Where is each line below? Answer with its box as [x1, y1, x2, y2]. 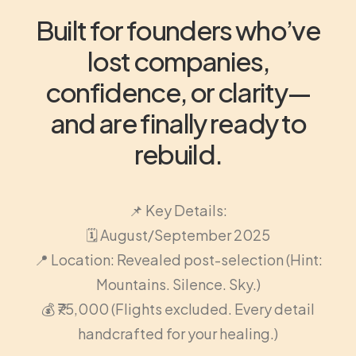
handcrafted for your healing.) [78, 324, 278, 342]
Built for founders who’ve [35, 13, 321, 46]
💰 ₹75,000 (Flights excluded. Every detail [41, 300, 315, 318]
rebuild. [133, 137, 222, 170]
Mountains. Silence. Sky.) [95, 275, 261, 293]
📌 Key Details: [129, 201, 227, 219]
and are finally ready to [49, 106, 307, 139]
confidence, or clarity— [44, 75, 311, 108]
